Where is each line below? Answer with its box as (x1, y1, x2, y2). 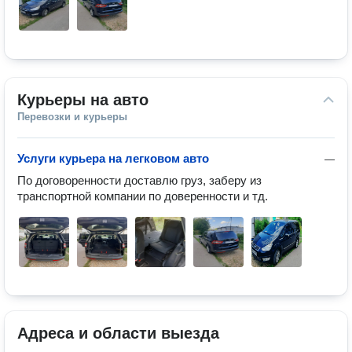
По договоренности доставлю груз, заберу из (17, 174, 262, 187)
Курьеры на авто (17, 91, 148, 108)
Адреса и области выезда (17, 324, 219, 342)
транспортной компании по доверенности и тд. (17, 189, 268, 203)
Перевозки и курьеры (17, 111, 127, 123)
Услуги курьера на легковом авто (17, 152, 209, 165)
